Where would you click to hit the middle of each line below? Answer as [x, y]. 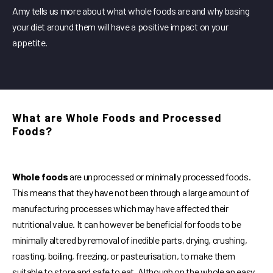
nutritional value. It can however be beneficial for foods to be [127, 224]
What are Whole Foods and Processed [117, 117]
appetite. [30, 42]
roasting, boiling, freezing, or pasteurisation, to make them [124, 255]
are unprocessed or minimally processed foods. [159, 176]
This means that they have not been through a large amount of [131, 192]
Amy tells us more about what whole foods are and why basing [131, 10]
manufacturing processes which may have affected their [120, 208]
